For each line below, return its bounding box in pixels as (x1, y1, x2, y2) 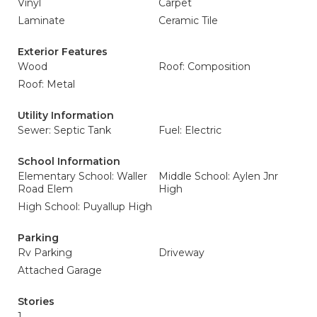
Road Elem (18, 183, 73, 195)
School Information (18, 155, 120, 168)
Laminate (18, 14, 65, 27)
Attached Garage (18, 264, 102, 277)
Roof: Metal (18, 78, 75, 91)
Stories (18, 295, 54, 308)
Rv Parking (18, 246, 72, 259)
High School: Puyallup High (18, 200, 152, 213)
